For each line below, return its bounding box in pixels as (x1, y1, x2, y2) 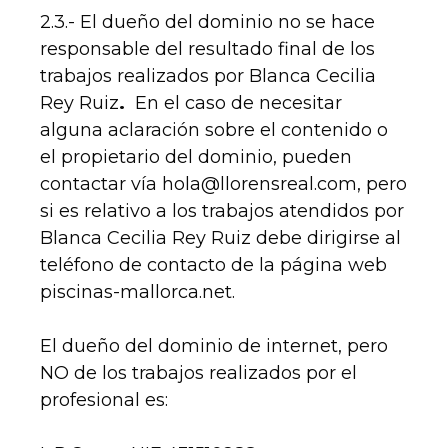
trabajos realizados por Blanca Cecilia (40, 65, 376, 88)
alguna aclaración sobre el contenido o (40, 119, 388, 142)
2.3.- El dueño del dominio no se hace (40, 11, 375, 34)
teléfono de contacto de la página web (40, 254, 387, 277)
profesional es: (40, 389, 168, 412)
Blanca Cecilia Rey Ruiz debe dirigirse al (40, 227, 401, 250)
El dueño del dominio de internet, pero (40, 335, 388, 358)
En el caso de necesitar (125, 92, 342, 115)
